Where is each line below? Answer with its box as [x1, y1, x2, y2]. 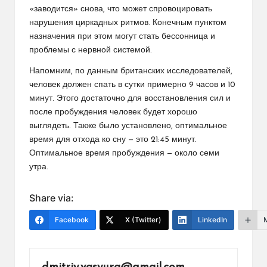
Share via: [29, 191, 74, 204]
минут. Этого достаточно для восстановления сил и [29, 94, 231, 103]
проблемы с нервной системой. [29, 46, 152, 54]
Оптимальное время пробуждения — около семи [29, 149, 219, 157]
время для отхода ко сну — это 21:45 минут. [29, 135, 197, 144]
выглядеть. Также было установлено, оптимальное [29, 122, 227, 130]
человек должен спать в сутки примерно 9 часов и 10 [29, 80, 235, 89]
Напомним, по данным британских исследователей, [29, 67, 232, 75]
